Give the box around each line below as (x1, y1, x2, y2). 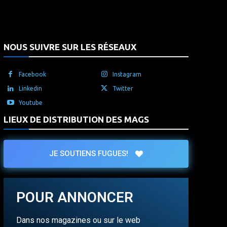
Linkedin (18, 85, 42, 92)
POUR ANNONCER (16, 189, 133, 206)
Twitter (112, 85, 133, 92)
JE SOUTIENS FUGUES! (49, 149, 128, 159)
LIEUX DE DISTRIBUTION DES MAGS (3, 115, 149, 125)
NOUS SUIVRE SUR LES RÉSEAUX (3, 42, 136, 52)
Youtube (18, 99, 43, 106)
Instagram (112, 71, 141, 78)
